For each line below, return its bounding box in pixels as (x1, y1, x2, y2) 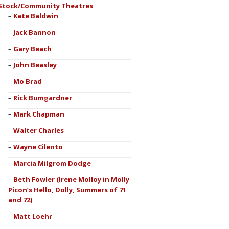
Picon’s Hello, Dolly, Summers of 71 (8, 185, 126, 194)
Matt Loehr (13, 212, 52, 221)
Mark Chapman (13, 109, 64, 119)
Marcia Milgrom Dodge (13, 158, 91, 168)
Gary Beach (13, 44, 52, 53)
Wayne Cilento (13, 142, 63, 151)
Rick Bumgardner (13, 93, 72, 102)
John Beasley (13, 60, 57, 70)
